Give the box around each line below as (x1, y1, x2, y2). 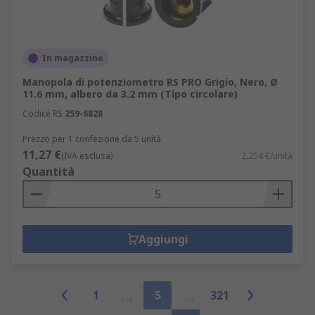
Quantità (22, 164, 75, 179)
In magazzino (42, 52, 103, 64)
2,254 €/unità (241, 150, 292, 162)
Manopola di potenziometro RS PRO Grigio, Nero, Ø (22, 75, 278, 89)
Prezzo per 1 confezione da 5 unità (22, 133, 161, 145)
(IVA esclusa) (61, 150, 112, 162)
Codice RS (22, 108, 63, 120)
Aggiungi (138, 231, 188, 247)
